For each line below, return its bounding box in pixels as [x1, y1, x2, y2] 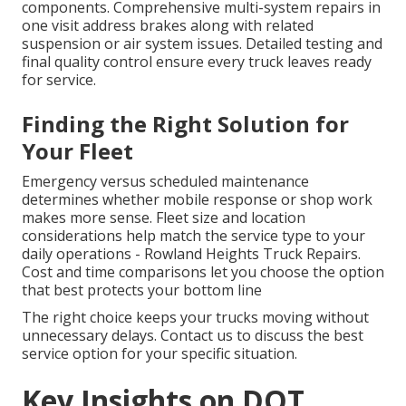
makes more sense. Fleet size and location [22, 208, 305, 228]
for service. [22, 70, 96, 91]
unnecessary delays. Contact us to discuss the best [22, 325, 363, 346]
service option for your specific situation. [22, 343, 297, 364]
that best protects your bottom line [22, 280, 262, 301]
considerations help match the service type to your [22, 226, 365, 246]
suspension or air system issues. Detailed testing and [22, 34, 382, 54]
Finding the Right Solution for [22, 109, 349, 140]
